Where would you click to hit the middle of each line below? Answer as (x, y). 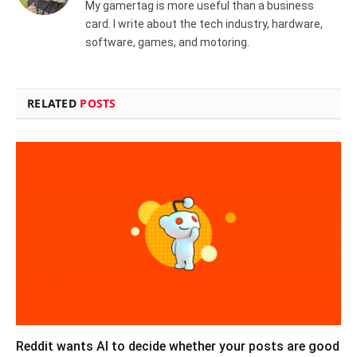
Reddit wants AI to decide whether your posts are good (178, 346)
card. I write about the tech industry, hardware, (204, 24)
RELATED (54, 104)
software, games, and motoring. (167, 43)
